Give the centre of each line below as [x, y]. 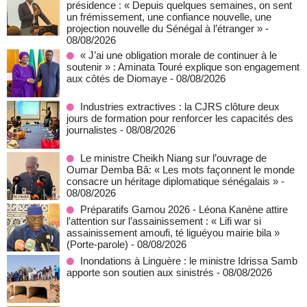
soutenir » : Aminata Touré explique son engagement [183, 67]
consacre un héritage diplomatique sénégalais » [172, 181]
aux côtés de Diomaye [117, 78]
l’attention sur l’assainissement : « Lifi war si [164, 221]
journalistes [92, 130]
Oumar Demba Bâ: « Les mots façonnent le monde [181, 170]
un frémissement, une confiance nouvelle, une [169, 17]
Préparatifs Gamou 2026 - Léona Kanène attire [184, 209]
